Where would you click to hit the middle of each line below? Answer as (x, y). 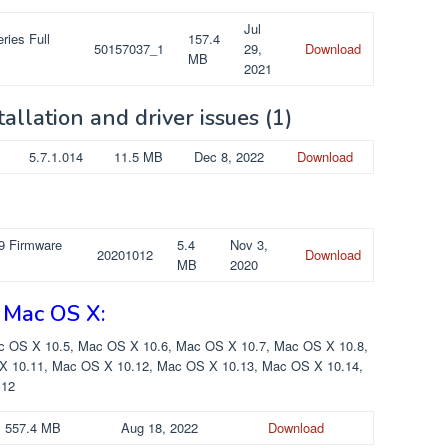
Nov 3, (249, 244)
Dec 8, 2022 (229, 156)
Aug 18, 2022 (159, 427)
